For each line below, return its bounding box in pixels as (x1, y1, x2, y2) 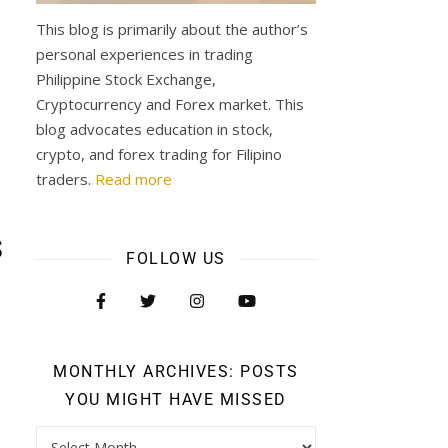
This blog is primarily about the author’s (36, 19, 308, 39)
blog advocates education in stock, (36, 119, 273, 139)
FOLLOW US (126, 249, 226, 268)
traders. (36, 169, 95, 189)
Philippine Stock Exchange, (36, 69, 216, 89)
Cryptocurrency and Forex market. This (36, 94, 304, 114)
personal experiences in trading (36, 44, 253, 64)
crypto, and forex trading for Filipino (36, 144, 282, 164)
